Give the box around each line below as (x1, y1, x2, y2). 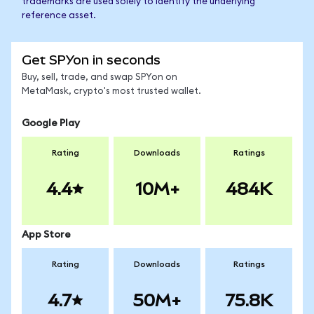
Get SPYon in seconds (22, 53, 161, 67)
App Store (22, 230, 71, 240)
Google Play (22, 118, 80, 128)
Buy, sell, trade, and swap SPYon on (22, 73, 177, 82)
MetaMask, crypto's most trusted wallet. (22, 87, 201, 96)
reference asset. (22, 11, 96, 20)
